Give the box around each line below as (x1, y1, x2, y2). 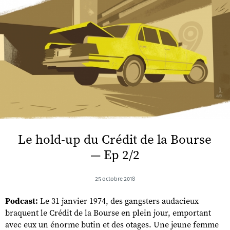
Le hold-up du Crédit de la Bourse (18, 131, 212, 148)
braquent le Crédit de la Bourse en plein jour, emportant (5, 207, 211, 218)
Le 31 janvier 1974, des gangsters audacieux (38, 196, 199, 206)
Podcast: (5, 196, 38, 206)
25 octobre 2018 (95, 175, 135, 182)
